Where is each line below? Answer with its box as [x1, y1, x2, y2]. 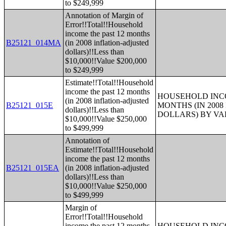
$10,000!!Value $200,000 [65, 56, 147, 65]
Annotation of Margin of [65, 11, 144, 20]
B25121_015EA [6, 163, 60, 172]
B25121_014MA [6, 38, 62, 47]
